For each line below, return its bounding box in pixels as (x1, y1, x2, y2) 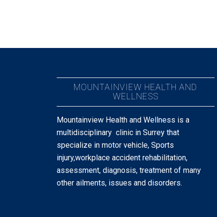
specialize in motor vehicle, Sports (57, 140, 174, 150)
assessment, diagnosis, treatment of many (57, 165, 201, 175)
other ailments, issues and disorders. (57, 178, 183, 187)
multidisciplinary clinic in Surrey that (57, 127, 180, 137)
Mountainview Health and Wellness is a (57, 115, 190, 124)
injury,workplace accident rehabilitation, (57, 153, 188, 162)
